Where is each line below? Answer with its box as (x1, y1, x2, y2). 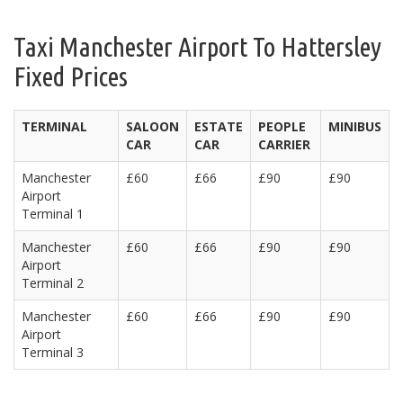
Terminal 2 (22, 273, 84, 291)
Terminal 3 (22, 343, 84, 361)
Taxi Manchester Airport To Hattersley (13, 31, 381, 62)
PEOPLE (258, 117, 306, 135)
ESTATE (194, 117, 243, 135)
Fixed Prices (13, 60, 128, 92)
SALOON (126, 117, 179, 135)
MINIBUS (328, 117, 381, 135)
